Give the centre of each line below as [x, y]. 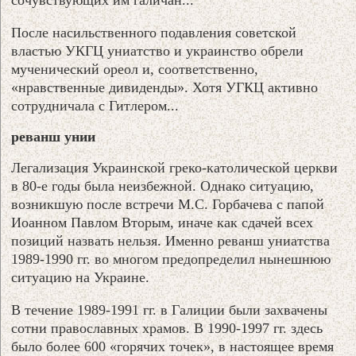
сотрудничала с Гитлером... [95, 105]
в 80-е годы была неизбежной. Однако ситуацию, [163, 186]
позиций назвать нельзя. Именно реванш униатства [171, 240]
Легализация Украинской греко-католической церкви [175, 167]
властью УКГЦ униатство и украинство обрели [158, 50]
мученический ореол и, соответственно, [135, 69]
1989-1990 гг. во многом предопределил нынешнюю [171, 259]
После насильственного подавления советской [154, 32]
